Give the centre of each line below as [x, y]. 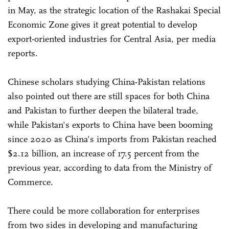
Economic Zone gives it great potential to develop [102, 24]
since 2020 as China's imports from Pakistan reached [112, 139]
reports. [24, 53]
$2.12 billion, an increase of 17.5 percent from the [103, 153]
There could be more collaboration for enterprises [104, 210]
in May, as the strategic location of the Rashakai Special [114, 10]
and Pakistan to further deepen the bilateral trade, [103, 110]
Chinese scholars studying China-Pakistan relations [107, 82]
